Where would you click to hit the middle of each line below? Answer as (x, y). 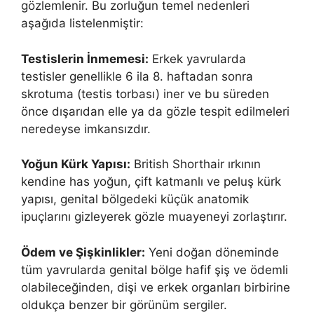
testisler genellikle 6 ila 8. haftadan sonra (137, 76)
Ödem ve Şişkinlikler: (83, 252)
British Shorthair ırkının (196, 164)
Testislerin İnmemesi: (85, 59)
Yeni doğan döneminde (212, 252)
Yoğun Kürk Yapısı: (76, 164)
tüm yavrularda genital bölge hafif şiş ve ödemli (155, 269)
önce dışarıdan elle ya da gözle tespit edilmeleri (155, 111)
